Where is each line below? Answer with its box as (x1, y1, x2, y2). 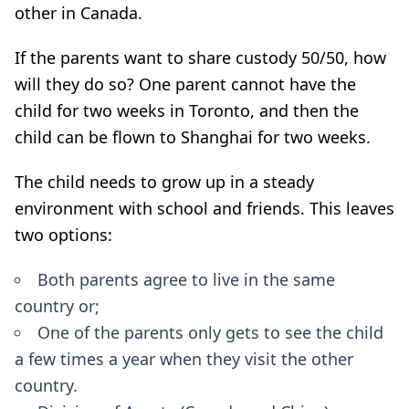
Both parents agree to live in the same (37, 267, 335, 290)
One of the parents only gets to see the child (37, 320, 383, 343)
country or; (15, 294, 100, 317)
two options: (15, 223, 112, 246)
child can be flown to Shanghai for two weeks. (15, 125, 371, 148)
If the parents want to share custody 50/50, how (15, 46, 386, 68)
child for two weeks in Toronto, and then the (15, 99, 359, 121)
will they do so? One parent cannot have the (15, 72, 356, 95)
